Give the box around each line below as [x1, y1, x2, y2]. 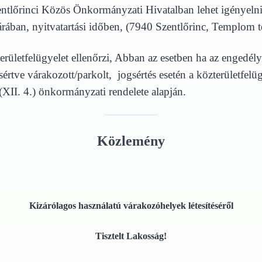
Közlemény [97, 133, 165, 149]
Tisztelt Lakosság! [95, 230, 167, 241]
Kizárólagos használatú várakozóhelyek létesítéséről [29, 200, 233, 211]
